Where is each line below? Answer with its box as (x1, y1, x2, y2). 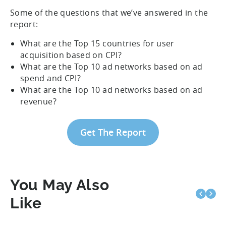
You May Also (10, 176, 109, 194)
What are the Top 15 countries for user (20, 37, 175, 49)
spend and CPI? (20, 72, 81, 84)
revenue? (20, 95, 56, 107)
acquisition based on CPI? (20, 49, 122, 61)
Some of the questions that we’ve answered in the (10, 7, 208, 18)
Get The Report (80, 126, 146, 138)
